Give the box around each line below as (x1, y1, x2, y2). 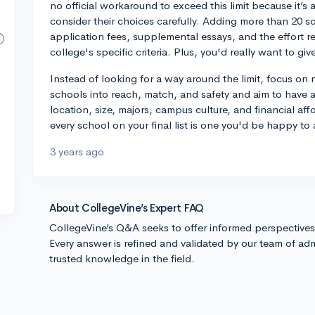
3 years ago (50, 145, 104, 158)
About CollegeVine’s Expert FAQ (49, 201, 204, 214)
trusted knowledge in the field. (49, 252, 195, 265)
